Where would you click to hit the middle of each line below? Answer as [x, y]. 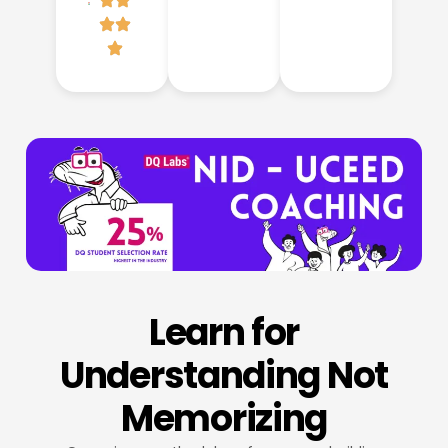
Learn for [224, 332]
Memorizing [224, 418]
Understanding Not [224, 375]
